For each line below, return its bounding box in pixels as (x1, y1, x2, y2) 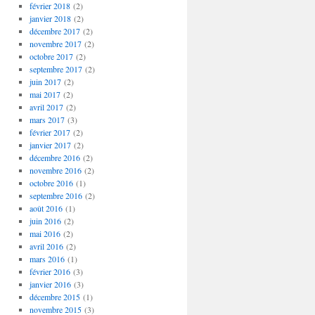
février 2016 (29, 266, 70, 277)
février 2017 (29, 127, 70, 138)
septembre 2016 (29, 190, 82, 201)
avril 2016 (29, 240, 63, 252)
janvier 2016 (29, 278, 71, 290)
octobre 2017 (29, 51, 73, 62)
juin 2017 (29, 76, 61, 87)
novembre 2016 (29, 165, 82, 176)
